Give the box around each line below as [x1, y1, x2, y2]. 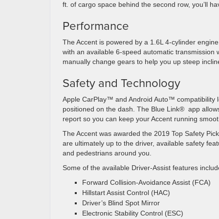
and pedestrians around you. [63, 149, 153, 157]
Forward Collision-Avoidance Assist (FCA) [82, 178, 211, 187]
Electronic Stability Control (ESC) [82, 209, 183, 218]
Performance [63, 17, 129, 34]
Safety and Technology [63, 74, 180, 91]
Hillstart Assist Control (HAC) [82, 189, 170, 197]
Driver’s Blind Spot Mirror [82, 199, 160, 207]
